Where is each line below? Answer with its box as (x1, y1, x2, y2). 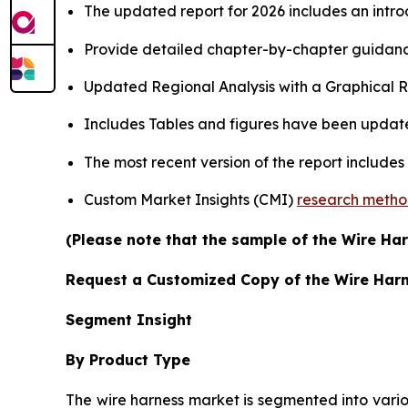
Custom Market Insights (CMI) (84, 189, 297, 209)
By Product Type (66, 350, 190, 369)
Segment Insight (66, 310, 192, 329)
